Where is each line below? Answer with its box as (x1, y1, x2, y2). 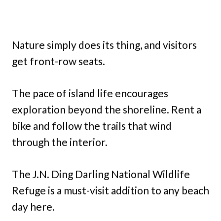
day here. (12, 200, 55, 213)
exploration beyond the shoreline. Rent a (12, 103, 201, 116)
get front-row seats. (12, 55, 105, 68)
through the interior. (12, 136, 108, 148)
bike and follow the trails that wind (12, 119, 172, 132)
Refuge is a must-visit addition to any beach (12, 184, 209, 197)
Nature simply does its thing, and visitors (12, 38, 197, 51)
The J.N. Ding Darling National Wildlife (12, 168, 190, 181)
